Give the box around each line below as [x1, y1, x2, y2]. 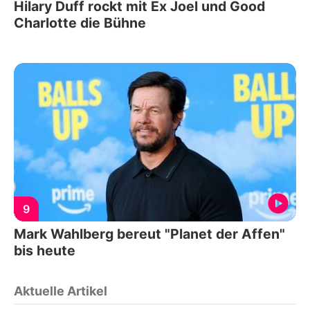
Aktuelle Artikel [14, 284, 107, 299]
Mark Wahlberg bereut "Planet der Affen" [14, 226, 285, 243]
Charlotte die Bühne [14, 14, 146, 31]
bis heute [14, 242, 75, 259]
